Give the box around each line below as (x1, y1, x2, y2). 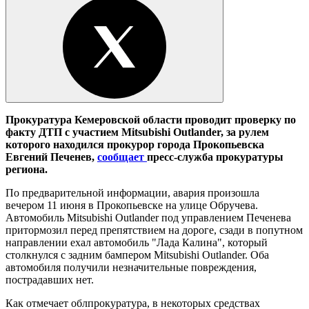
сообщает (97, 150, 147, 163)
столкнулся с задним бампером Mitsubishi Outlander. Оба (6, 248, 269, 261)
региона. (6, 163, 48, 175)
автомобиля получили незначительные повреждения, (6, 261, 257, 273)
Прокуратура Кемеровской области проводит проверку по (6, 113, 296, 126)
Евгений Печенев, (6, 150, 97, 163)
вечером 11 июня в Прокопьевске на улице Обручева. (6, 199, 258, 211)
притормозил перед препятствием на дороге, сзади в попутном (6, 223, 303, 236)
